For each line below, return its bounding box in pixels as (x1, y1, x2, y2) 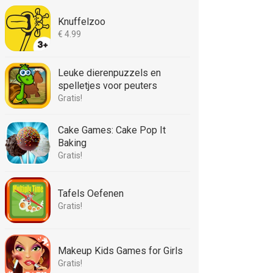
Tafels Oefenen (58, 188, 124, 199)
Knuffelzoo (58, 16, 105, 27)
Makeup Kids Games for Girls (58, 245, 183, 257)
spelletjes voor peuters (58, 80, 157, 91)
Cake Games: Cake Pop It (58, 124, 166, 136)
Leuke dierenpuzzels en (58, 67, 161, 79)
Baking (58, 137, 87, 149)
